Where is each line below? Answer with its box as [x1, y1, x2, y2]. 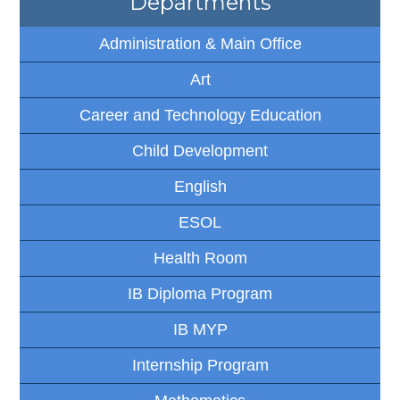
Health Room [153, 248, 247, 267]
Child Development [132, 141, 268, 160]
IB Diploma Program [128, 284, 272, 303]
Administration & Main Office [98, 34, 302, 53]
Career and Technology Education [79, 105, 321, 124]
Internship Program [131, 355, 269, 374]
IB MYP [172, 320, 228, 338]
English [173, 177, 227, 196]
